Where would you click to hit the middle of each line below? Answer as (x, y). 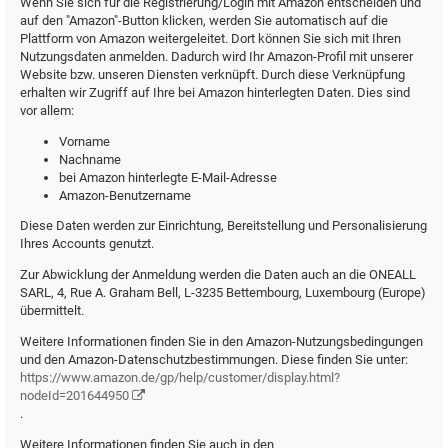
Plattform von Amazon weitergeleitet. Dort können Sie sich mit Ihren (210, 38)
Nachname (90, 159)
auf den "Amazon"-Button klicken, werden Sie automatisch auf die (204, 20)
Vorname (84, 141)
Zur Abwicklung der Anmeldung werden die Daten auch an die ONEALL (218, 274)
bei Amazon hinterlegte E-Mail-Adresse (168, 177)
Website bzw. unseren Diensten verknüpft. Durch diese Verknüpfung (212, 74)
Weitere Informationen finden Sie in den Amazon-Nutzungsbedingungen (221, 341)
